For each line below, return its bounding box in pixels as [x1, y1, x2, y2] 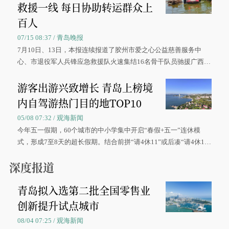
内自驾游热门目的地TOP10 [17, 96, 142, 110]
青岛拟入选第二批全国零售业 [17, 183, 151, 198]
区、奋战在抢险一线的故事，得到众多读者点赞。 [17, 70, 164, 77]
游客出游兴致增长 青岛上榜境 [17, 80, 153, 95]
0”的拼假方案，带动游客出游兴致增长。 [17, 150, 138, 157]
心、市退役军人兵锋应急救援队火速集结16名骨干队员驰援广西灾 [17, 58, 211, 65]
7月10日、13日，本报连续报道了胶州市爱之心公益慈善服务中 [17, 46, 202, 54]
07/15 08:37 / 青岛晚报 [17, 34, 84, 41]
